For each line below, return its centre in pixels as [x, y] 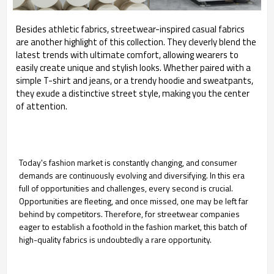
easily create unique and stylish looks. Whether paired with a [133, 67]
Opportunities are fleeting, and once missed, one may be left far [134, 201]
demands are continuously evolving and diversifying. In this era [132, 175]
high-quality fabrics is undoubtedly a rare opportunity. [115, 239]
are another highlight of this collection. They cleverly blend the [136, 42]
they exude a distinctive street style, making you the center [133, 93]
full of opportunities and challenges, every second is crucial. [126, 188]
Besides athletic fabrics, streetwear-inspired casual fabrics [130, 29]
